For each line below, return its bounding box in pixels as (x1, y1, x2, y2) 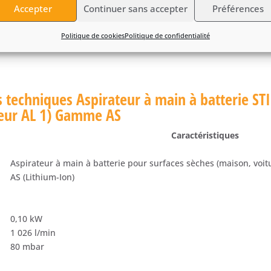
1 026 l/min (10, 226, 56, 238)
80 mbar (10, 240, 45, 252)
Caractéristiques (171, 129, 239, 141)
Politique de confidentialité (125, 31, 210, 40)
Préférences (212, 2, 264, 15)
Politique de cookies (61, 31, 125, 40)
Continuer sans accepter (83, 2, 188, 15)
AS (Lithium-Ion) (10, 171, 75, 183)
